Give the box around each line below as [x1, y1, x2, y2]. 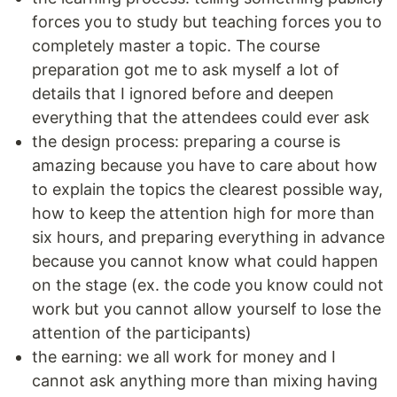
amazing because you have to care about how [32, 156, 378, 175]
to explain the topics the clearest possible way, [32, 180, 383, 199]
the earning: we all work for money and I [32, 347, 336, 367]
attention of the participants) [32, 323, 252, 343]
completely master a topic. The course [32, 36, 320, 56]
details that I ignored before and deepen [32, 84, 334, 104]
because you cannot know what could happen [32, 252, 378, 271]
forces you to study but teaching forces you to [32, 12, 382, 32]
